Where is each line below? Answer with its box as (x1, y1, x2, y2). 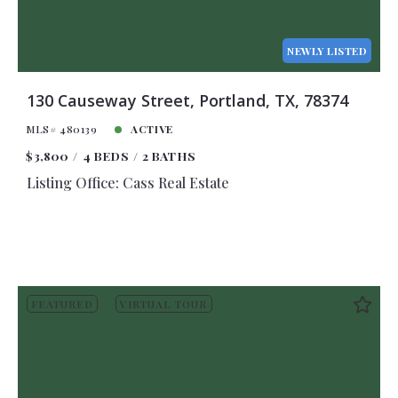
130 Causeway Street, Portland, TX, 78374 (26, 90, 348, 112)
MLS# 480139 (26, 122, 98, 137)
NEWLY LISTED (287, 43, 368, 58)
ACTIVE (131, 122, 173, 137)
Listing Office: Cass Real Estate (26, 173, 229, 193)
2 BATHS (141, 147, 196, 164)
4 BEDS (82, 147, 129, 164)
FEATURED (30, 296, 93, 311)
